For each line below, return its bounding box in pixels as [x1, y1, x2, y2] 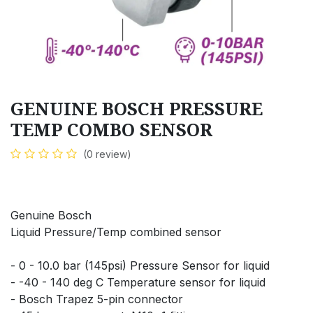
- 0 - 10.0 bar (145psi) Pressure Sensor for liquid [10, 258, 270, 272]
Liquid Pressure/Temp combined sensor [10, 224, 221, 239]
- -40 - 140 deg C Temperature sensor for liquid [10, 275, 265, 289]
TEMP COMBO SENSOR [10, 117, 212, 141]
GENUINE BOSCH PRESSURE [10, 96, 263, 120]
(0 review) [83, 147, 131, 160]
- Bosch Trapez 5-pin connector [10, 291, 183, 306]
